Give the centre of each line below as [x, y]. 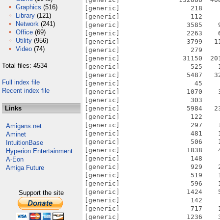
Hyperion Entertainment [39, 151]
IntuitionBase [25, 143]
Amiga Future [25, 168]
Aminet [16, 134]
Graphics [28, 7]
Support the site [41, 193]
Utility [24, 41]
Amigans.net [24, 126]
